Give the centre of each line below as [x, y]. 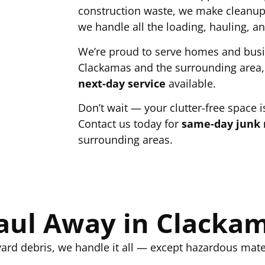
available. [191, 83]
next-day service [122, 83]
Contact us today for [130, 124]
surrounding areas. [125, 140]
